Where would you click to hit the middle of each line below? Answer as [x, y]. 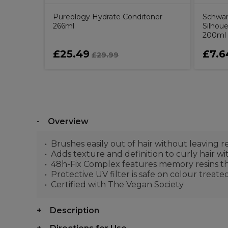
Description [75, 210]
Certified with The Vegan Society [117, 184]
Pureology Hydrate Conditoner [108, 17]
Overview [68, 121]
